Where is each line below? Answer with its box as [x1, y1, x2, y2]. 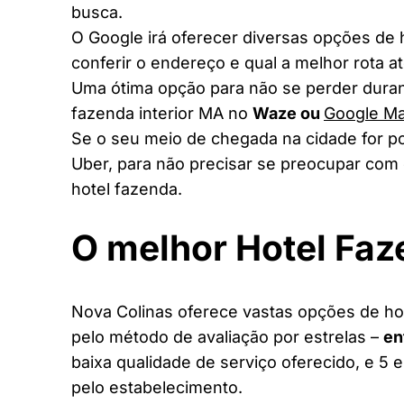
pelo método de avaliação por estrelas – [71, 326, 383, 346]
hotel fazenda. [71, 179, 182, 199]
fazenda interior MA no [71, 104, 252, 124]
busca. [71, 3, 123, 23]
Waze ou [252, 104, 324, 124]
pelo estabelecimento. [71, 377, 243, 397]
